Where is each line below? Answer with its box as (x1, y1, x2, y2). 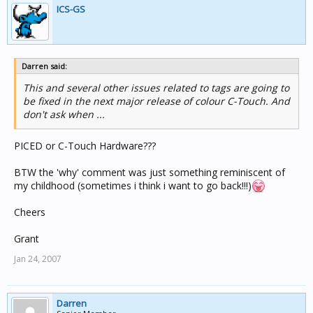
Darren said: (22, 61, 67, 71)
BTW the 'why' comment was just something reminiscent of (14, 166, 285, 179)
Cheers (14, 205, 45, 219)
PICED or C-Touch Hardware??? (14, 139, 156, 152)
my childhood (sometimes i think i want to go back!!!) (14, 179, 252, 192)
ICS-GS (57, 3, 85, 15)
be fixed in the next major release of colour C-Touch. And (23, 94, 290, 108)
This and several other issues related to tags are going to (23, 81, 289, 94)
